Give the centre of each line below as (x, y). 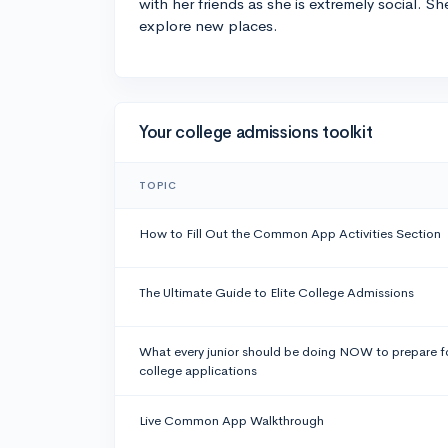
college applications (198, 371)
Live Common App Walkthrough (231, 421)
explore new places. (208, 26)
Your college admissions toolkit (256, 132)
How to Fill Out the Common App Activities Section (290, 234)
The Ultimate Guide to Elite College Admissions (276, 293)
